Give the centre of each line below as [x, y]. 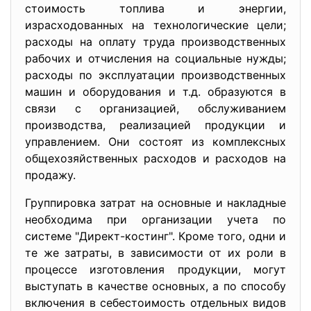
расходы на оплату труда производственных [155, 42]
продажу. [50, 175]
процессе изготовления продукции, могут [155, 269]
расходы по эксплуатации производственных [155, 75]
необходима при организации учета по [155, 219]
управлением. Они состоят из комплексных [155, 142]
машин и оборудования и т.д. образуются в [155, 92]
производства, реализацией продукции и [155, 125]
